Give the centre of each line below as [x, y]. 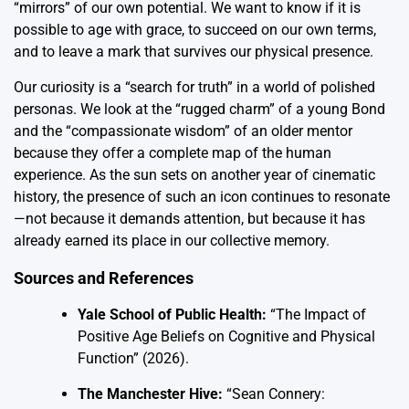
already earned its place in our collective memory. [172, 240]
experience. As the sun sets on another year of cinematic [194, 174]
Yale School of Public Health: [172, 314]
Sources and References [104, 278]
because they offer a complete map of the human [173, 152]
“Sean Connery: [274, 393]
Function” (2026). [133, 358]
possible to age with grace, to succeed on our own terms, [195, 29]
